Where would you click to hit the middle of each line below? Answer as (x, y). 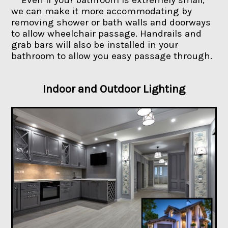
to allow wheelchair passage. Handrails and (107, 33)
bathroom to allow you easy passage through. (112, 56)
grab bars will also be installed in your (95, 45)
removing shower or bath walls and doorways (111, 22)
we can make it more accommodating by (102, 11)
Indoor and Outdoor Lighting (114, 89)
